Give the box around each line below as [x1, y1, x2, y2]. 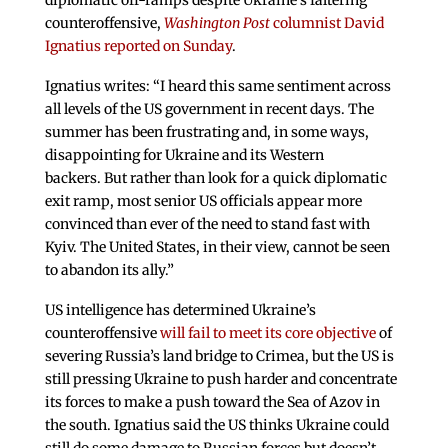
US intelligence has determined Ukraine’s [44, 300, 316, 319]
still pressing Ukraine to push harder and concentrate [44, 369, 397, 388]
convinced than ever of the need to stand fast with [44, 215, 370, 234]
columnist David [269, 14, 384, 33]
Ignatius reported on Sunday [44, 37, 232, 56]
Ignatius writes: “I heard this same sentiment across [44, 77, 391, 96]
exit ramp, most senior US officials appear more [44, 192, 362, 211]
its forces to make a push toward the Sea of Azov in [44, 392, 380, 411]
